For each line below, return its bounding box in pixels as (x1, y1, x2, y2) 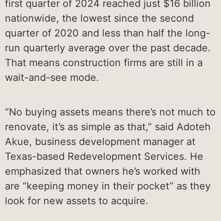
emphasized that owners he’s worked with (5, 165, 200, 177)
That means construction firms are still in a (5, 56, 203, 69)
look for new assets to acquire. (5, 194, 148, 207)
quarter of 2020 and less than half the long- (5, 27, 210, 39)
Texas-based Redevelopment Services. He (5, 150, 203, 162)
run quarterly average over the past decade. (5, 41, 211, 54)
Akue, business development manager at (5, 135, 195, 147)
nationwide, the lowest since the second (5, 12, 194, 24)
